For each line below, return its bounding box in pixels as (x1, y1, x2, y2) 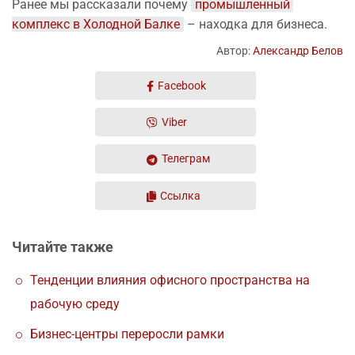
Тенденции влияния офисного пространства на (30, 272, 310, 288)
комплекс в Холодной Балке (12, 16, 180, 32)
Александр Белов (253, 44, 343, 57)
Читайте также (12, 238, 113, 255)
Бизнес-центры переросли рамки (30, 326, 224, 342)
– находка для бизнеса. (184, 16, 327, 32)
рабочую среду (30, 296, 120, 311)
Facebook (158, 78, 206, 92)
